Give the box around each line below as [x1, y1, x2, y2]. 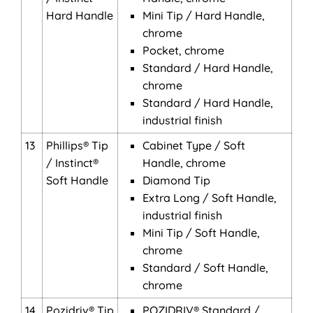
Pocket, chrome [143, 43, 224, 57]
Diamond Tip [143, 173, 210, 187]
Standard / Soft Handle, [143, 261, 268, 275]
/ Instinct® [46, 156, 99, 170]
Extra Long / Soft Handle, [143, 191, 277, 205]
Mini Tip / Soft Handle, [143, 226, 260, 240]
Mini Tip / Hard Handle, [143, 8, 265, 22]
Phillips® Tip [46, 138, 108, 152]
